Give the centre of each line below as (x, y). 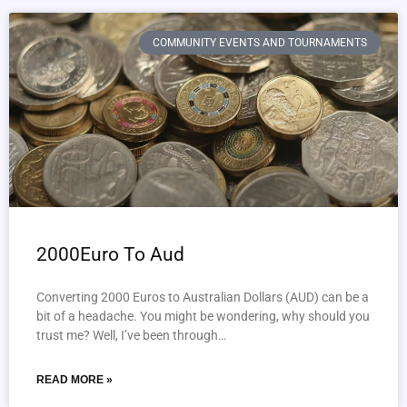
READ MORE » (74, 380)
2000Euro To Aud (110, 254)
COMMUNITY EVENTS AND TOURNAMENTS (259, 43)
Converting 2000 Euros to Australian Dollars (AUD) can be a (203, 297)
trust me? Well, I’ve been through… (131, 335)
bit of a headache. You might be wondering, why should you (203, 316)
